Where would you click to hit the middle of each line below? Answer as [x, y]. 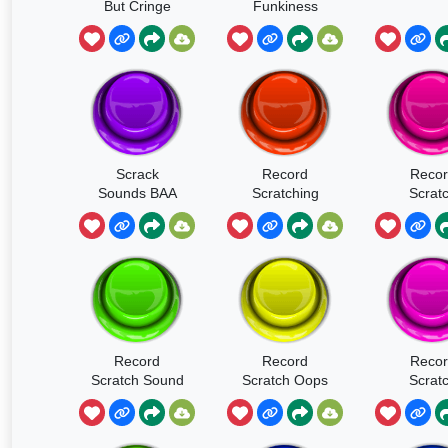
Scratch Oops [285, 379]
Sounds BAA [137, 192]
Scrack [137, 173]
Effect [137, 398]
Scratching [285, 192]
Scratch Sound [137, 379]
